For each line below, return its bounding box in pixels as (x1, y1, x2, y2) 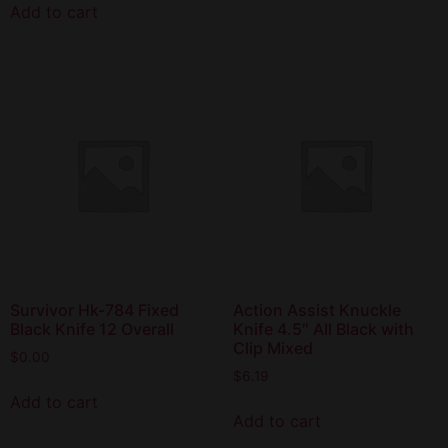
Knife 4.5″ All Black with (232, 319, 414, 340)
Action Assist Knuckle (232, 300, 401, 321)
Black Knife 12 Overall (10, 319, 174, 340)
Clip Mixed (232, 338, 313, 359)
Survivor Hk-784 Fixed (10, 300, 179, 321)
